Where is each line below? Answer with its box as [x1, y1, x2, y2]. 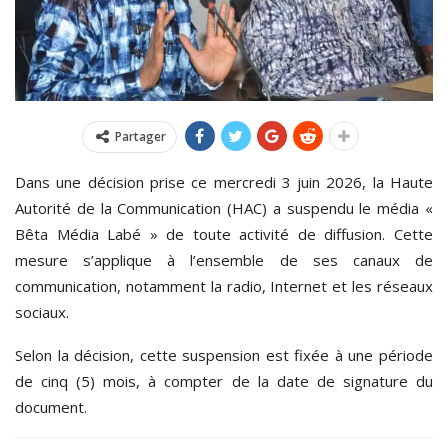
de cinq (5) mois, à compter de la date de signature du [15, 370, 433, 391]
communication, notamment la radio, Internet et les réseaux [15, 275, 433, 296]
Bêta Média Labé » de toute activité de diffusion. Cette [15, 223, 433, 244]
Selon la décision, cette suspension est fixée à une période [15, 344, 433, 365]
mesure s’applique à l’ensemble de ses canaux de [15, 249, 433, 270]
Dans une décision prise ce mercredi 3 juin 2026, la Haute [15, 171, 433, 192]
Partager [114, 127, 166, 145]
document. [15, 396, 87, 417]
